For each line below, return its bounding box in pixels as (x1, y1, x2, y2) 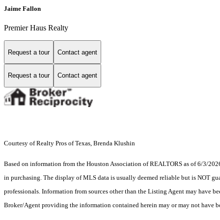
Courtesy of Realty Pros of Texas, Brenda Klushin (4, 139, 137, 147)
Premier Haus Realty (4, 24, 68, 32)
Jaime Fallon (4, 5, 41, 13)
